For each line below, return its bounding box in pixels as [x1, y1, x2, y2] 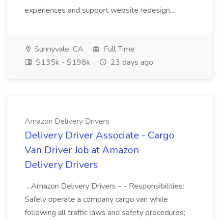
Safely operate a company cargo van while [25, 194, 168, 205]
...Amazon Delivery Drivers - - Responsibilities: [25, 181, 184, 192]
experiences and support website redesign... [25, 5, 176, 16]
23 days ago [109, 57, 153, 68]
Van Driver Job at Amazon [25, 143, 139, 157]
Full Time [102, 44, 135, 55]
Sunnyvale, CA [32, 44, 83, 55]
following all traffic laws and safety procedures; [25, 207, 185, 218]
